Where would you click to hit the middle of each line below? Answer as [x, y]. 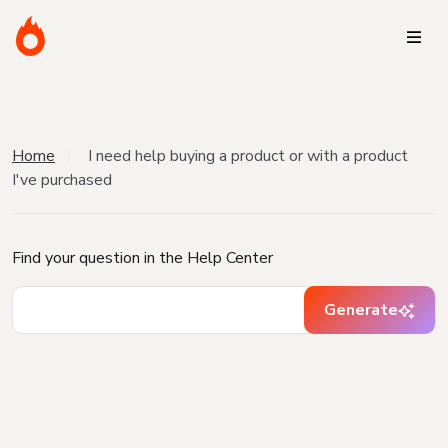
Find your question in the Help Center [142, 258]
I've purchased [62, 180]
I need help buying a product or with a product [248, 156]
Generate [361, 310]
